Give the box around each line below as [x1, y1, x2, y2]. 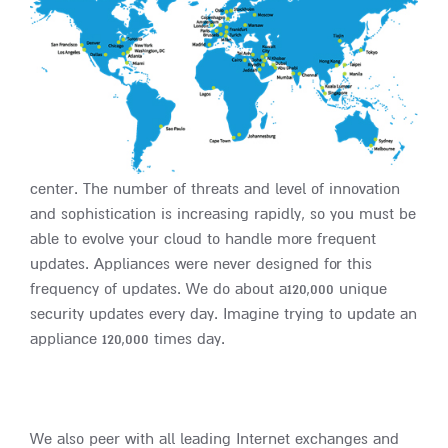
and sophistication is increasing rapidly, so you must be [30, 203, 416, 224]
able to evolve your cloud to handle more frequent [30, 228, 376, 249]
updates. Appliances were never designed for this [30, 253, 372, 274]
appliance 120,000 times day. [30, 328, 225, 349]
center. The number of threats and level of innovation [30, 178, 400, 199]
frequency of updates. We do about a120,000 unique [30, 278, 387, 299]
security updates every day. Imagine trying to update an [30, 303, 417, 324]
